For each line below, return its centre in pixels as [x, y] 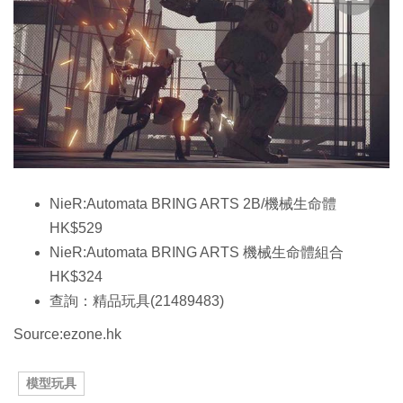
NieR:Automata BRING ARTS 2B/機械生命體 [193, 204]
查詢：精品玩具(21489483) [137, 301]
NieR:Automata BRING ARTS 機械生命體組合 [197, 253]
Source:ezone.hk [67, 335]
